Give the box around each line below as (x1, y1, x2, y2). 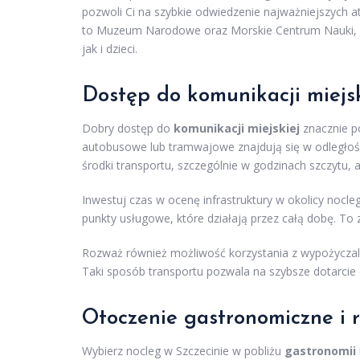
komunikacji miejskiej (174, 121, 300, 137)
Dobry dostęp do (82, 121, 174, 137)
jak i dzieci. (82, 41, 137, 57)
